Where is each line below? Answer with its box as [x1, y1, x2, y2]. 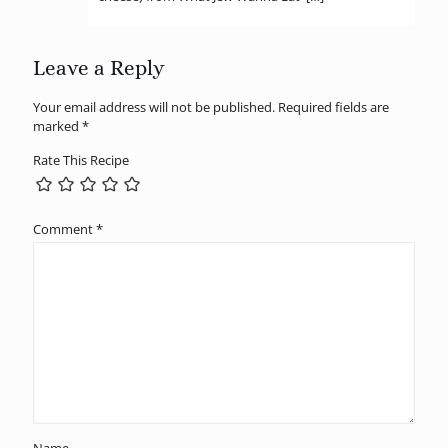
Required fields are [278, 97, 389, 116]
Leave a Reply [33, 55, 165, 80]
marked [33, 116, 82, 135]
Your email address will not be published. [33, 97, 275, 116]
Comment [33, 219, 96, 238]
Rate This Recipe [33, 150, 129, 169]
